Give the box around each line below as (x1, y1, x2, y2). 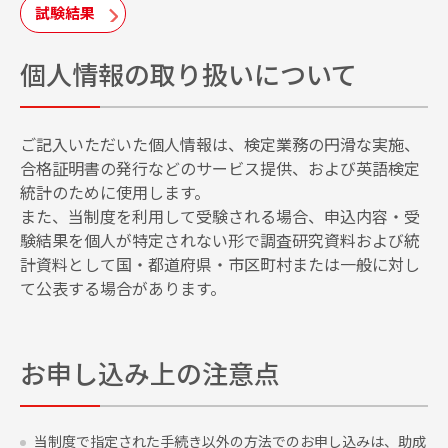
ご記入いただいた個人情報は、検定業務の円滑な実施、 (20, 131, 420, 156)
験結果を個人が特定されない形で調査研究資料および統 (20, 227, 420, 252)
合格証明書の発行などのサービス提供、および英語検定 (20, 155, 420, 180)
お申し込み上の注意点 (20, 353, 280, 391)
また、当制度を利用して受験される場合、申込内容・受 (20, 203, 420, 228)
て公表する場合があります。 (20, 275, 226, 300)
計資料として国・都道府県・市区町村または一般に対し (20, 251, 420, 276)
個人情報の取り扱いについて (20, 54, 357, 92)
